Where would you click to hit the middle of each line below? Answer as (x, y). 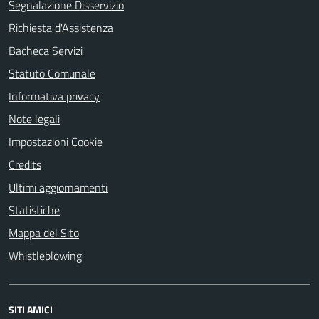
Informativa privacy (54, 96)
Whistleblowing (45, 256)
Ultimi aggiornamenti (58, 187)
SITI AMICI (31, 309)
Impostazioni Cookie (56, 142)
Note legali (34, 119)
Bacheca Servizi (46, 51)
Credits (25, 164)
